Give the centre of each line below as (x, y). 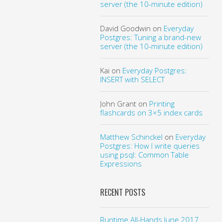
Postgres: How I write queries (150, 145)
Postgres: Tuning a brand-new (150, 37)
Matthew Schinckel (131, 137)
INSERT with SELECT (132, 79)
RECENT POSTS (122, 192)
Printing (162, 103)
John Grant (118, 103)
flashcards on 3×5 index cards (151, 112)
